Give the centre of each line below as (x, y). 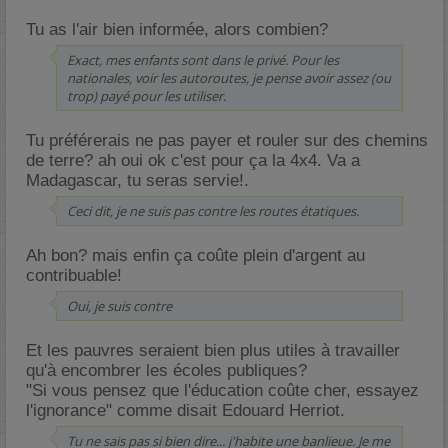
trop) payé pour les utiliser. (146, 96)
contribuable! (74, 275)
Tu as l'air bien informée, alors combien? (177, 29)
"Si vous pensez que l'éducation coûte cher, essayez (222, 390)
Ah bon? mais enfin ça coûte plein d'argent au (195, 255)
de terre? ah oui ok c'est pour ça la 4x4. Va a (193, 160)
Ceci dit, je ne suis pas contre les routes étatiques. (213, 211)
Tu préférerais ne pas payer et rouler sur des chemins (227, 140)
